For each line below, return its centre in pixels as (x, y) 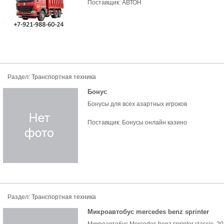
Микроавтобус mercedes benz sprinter (148, 212)
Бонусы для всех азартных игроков (137, 104)
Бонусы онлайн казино (154, 122)
